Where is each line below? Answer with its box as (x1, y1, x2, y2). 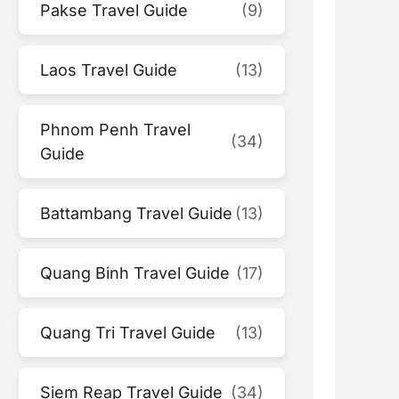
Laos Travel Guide (40, 60, 178, 79)
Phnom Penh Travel (40, 119, 191, 139)
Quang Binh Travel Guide (40, 263, 231, 282)
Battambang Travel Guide (40, 203, 233, 223)
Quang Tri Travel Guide (40, 322, 216, 342)
